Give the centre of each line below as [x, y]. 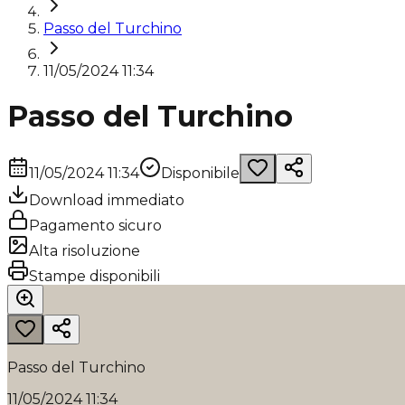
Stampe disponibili [94, 276]
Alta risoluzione [85, 250]
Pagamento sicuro [95, 225]
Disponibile [200, 173]
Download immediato [107, 200]
